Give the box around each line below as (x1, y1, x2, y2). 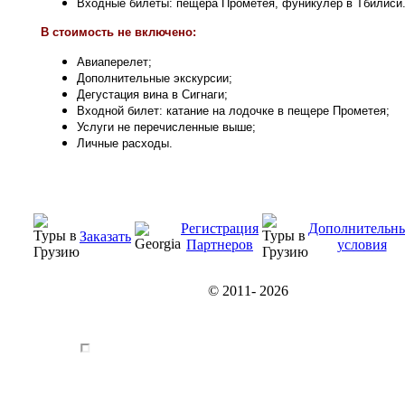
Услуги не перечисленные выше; (77, 120, 256, 134)
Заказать (80, 229, 131, 244)
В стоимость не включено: (41, 25, 196, 39)
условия (336, 237, 387, 252)
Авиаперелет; (77, 55, 152, 69)
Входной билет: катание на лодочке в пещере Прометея (77, 104, 386, 118)
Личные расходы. (77, 137, 173, 150)
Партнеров (186, 237, 253, 252)
